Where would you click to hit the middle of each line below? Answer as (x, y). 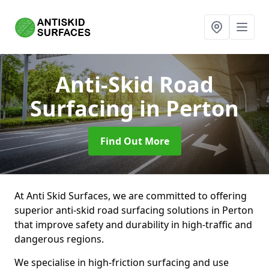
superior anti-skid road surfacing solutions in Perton (134, 210)
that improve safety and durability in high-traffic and (133, 225)
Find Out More (134, 141)
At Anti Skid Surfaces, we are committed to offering (131, 196)
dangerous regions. (59, 239)
